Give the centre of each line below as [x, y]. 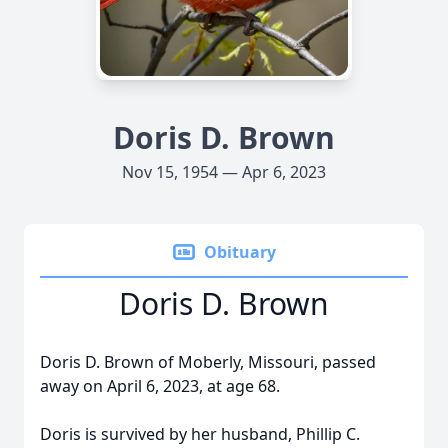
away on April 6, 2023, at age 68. [160, 386]
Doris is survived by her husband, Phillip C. [200, 434]
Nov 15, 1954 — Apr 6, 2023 [224, 172]
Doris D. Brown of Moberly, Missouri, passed [208, 362]
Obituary [240, 252]
